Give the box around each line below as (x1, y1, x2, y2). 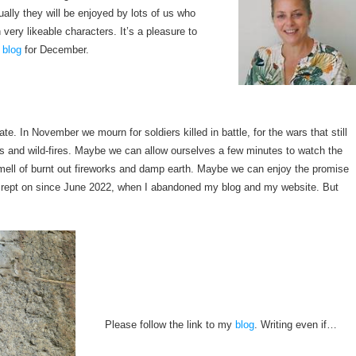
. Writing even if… (254, 318, 337, 331)
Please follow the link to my (105, 318, 232, 331)
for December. (21, 44, 89, 56)
